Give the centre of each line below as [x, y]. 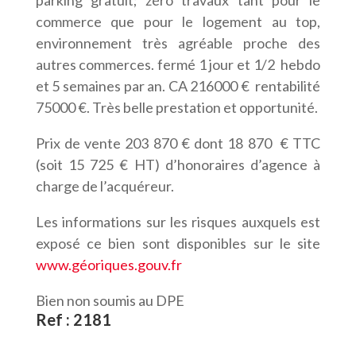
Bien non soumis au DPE [110, 300]
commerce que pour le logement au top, [178, 21]
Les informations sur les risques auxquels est [178, 222]
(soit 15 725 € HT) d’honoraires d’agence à [178, 164]
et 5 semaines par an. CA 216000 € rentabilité [178, 86]
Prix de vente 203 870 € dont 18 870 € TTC [178, 143]
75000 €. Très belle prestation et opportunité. [176, 107]
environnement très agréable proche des [178, 43]
